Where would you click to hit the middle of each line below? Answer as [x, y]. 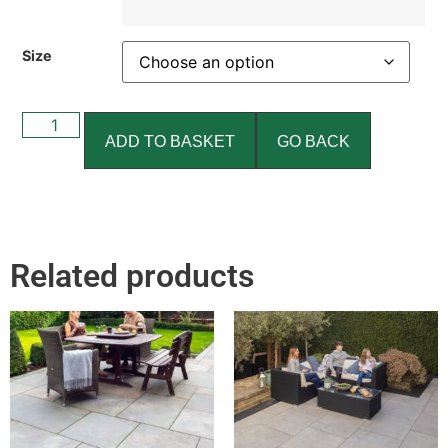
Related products [132, 275]
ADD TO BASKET [170, 142]
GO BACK [314, 142]
